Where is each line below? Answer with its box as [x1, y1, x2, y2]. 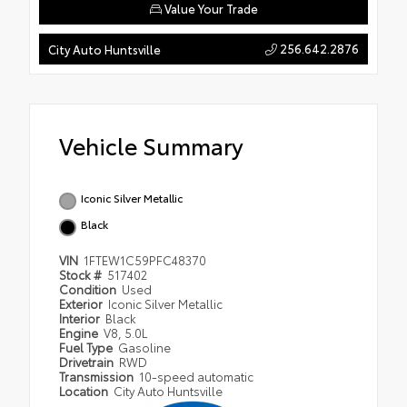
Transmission [59, 368, 136, 385]
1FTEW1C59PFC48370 [84, 252, 207, 269]
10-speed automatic [139, 368, 254, 385]
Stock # [59, 266, 104, 283]
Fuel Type [59, 339, 115, 356]
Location [59, 382, 111, 400]
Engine [59, 324, 101, 342]
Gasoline [118, 339, 172, 356]
